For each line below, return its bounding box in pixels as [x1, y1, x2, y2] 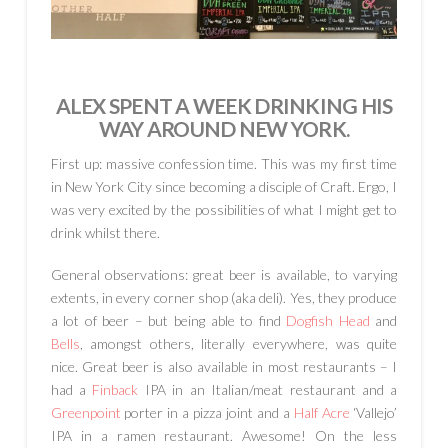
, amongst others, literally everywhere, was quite [79, 334, 398, 352]
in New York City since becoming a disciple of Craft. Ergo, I [50, 178, 398, 196]
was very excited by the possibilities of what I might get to [50, 201, 398, 219]
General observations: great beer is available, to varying [50, 265, 398, 283]
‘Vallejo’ [349, 403, 398, 421]
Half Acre [293, 403, 350, 421]
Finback [92, 380, 139, 398]
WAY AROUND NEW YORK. [98, 115, 350, 141]
